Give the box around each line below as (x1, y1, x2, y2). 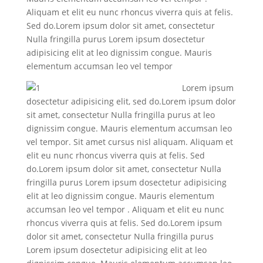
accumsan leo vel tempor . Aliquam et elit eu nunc (26, 204, 224, 215)
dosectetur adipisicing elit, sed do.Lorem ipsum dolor (26, 96, 236, 107)
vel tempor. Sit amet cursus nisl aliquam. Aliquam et (26, 136, 233, 147)
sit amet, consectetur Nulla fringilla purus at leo (26, 109, 215, 120)
